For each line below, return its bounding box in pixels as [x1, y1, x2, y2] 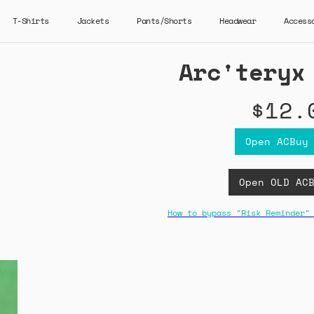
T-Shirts [12, 15, 49, 27]
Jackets [76, 15, 109, 27]
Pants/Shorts [137, 15, 191, 27]
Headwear [219, 15, 256, 27]
